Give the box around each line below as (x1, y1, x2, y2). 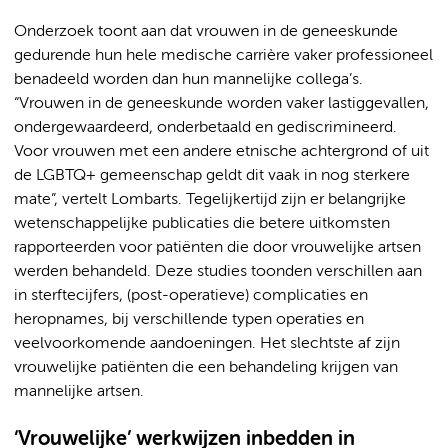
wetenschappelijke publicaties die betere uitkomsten (14, 215, 390, 232)
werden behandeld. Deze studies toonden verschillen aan (14, 263, 422, 280)
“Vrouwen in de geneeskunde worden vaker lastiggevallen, (14, 95, 429, 112)
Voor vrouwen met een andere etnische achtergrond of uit (14, 143, 429, 160)
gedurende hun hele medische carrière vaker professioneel (14, 47, 433, 64)
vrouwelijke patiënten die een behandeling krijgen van (14, 359, 398, 376)
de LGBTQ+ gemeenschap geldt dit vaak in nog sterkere (14, 167, 410, 184)
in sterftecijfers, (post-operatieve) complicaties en (14, 287, 368, 304)
